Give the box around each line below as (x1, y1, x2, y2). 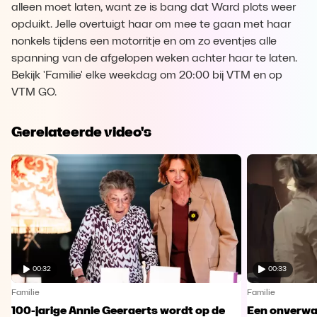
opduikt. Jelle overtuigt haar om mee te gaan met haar (11, 19, 291, 30)
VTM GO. (11, 87, 57, 98)
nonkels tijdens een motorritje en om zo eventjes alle (11, 36, 277, 47)
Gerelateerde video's (11, 123, 151, 140)
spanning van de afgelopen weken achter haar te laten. (11, 53, 297, 64)
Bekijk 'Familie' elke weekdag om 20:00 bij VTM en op (11, 70, 282, 81)
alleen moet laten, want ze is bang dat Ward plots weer (11, 2, 296, 13)
